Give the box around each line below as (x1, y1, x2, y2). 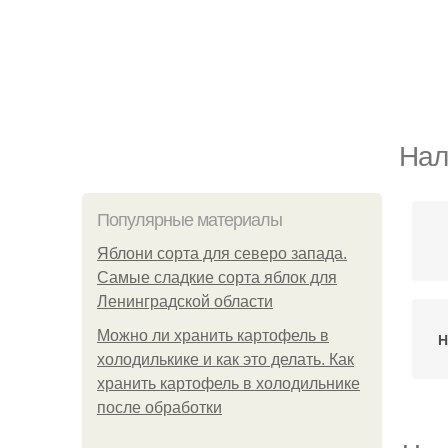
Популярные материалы (97, 210, 282, 230)
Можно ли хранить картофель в (97, 327, 329, 344)
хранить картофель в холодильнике (97, 375, 360, 392)
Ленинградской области (97, 293, 273, 310)
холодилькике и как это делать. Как (97, 351, 354, 368)
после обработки (97, 399, 222, 416)
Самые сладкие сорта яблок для (97, 269, 337, 286)
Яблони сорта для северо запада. (97, 245, 347, 262)
